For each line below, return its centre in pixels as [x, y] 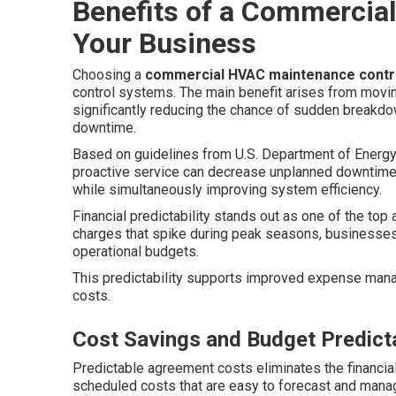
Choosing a [109, 75]
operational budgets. [136, 251]
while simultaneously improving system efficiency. [227, 190]
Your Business [164, 43]
